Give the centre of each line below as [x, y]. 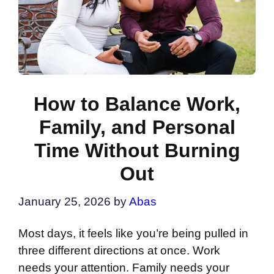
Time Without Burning [137, 151]
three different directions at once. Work [119, 250]
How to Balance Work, [137, 104]
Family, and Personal [137, 128]
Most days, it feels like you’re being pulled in [133, 233]
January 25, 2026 [65, 201]
